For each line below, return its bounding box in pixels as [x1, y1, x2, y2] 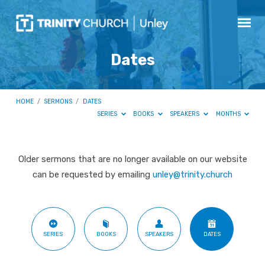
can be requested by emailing [33, 169, 153, 180]
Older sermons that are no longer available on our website [18, 153, 247, 164]
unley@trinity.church [153, 169, 232, 180]
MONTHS [215, 110, 243, 118]
